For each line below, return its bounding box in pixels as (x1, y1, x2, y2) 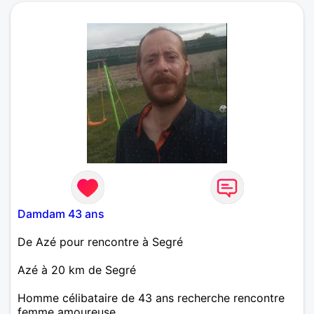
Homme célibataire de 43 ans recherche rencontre (18, 290, 285, 305)
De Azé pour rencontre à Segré (18, 234, 183, 249)
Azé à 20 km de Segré (18, 262, 136, 277)
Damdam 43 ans (18, 206, 104, 221)
